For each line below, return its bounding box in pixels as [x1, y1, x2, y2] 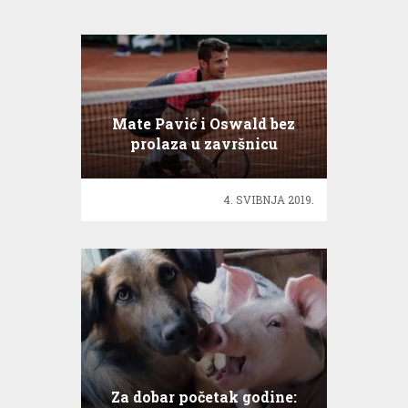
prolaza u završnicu [129, 134, 278, 154]
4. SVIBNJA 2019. [223, 192, 315, 208]
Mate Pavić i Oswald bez [112, 114, 296, 134]
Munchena [163, 154, 244, 174]
